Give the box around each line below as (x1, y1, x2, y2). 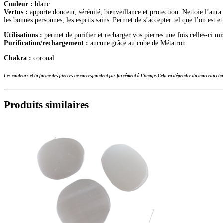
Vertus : (4, 8, 28, 16)
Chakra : (4, 54, 31, 62)
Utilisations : (4, 31, 42, 39)
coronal (31, 54, 54, 62)
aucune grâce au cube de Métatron (88, 39, 186, 47)
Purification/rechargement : (4, 39, 88, 47)
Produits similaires (4, 98, 89, 111)
